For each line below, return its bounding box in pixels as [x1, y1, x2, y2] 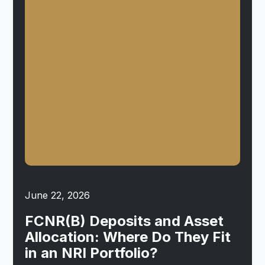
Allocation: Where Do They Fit [25, 228, 231, 245]
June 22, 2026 [25, 189, 91, 201]
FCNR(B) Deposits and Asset [25, 212, 224, 230]
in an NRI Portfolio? [25, 244, 159, 261]
